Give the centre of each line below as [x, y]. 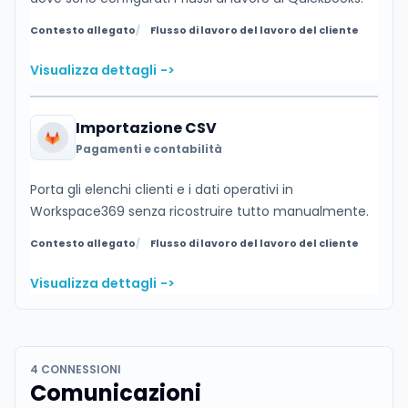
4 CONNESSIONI [76, 369]
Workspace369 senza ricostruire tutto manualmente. [199, 211]
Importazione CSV [146, 128]
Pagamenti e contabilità [148, 149]
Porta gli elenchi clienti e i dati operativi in [162, 189]
